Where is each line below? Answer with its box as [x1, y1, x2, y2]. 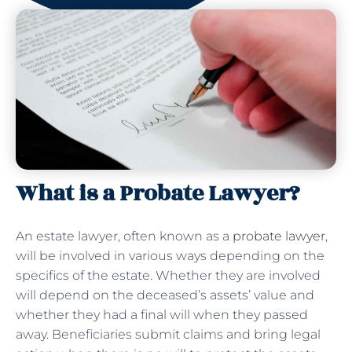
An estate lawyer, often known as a [16, 228, 233, 244]
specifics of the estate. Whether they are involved [16, 267, 321, 283]
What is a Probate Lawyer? [16, 176, 300, 211]
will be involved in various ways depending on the [16, 247, 324, 263]
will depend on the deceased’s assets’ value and [16, 287, 314, 302]
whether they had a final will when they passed [16, 306, 308, 322]
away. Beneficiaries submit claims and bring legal [16, 326, 321, 342]
